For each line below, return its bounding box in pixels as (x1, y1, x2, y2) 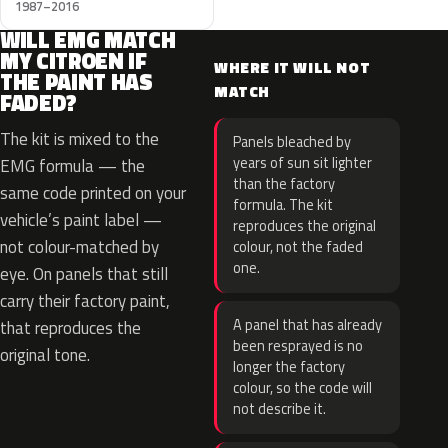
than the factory (233, 173, 335, 195)
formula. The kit (233, 194, 333, 216)
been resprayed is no (233, 335, 363, 357)
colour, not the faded (233, 236, 363, 258)
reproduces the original (233, 215, 376, 237)
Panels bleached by (233, 131, 351, 153)
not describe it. (233, 398, 326, 420)
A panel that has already (233, 314, 382, 336)
